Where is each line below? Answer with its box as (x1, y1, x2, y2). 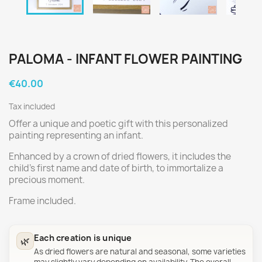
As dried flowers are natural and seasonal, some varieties (34, 246, 246, 257)
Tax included (9, 101, 55, 112)
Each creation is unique (34, 232, 132, 243)
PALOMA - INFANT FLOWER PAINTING (9, 50, 242, 68)
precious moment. (9, 174, 85, 186)
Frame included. (9, 195, 76, 207)
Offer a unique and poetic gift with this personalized (9, 118, 228, 130)
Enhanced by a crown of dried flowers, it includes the (9, 150, 231, 163)
